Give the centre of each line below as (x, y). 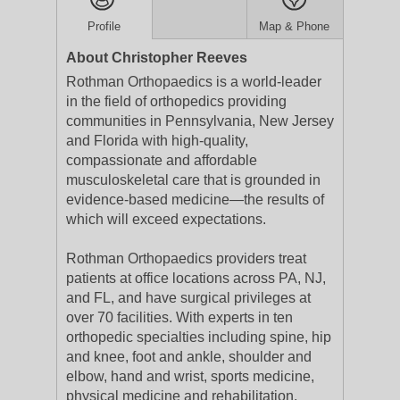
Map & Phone (295, 26)
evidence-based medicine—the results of (195, 200)
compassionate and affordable (162, 160)
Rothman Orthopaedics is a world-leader (194, 82)
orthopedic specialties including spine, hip (199, 337)
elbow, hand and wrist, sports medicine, (190, 376)
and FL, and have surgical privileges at (188, 298)
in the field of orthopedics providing (176, 101)
